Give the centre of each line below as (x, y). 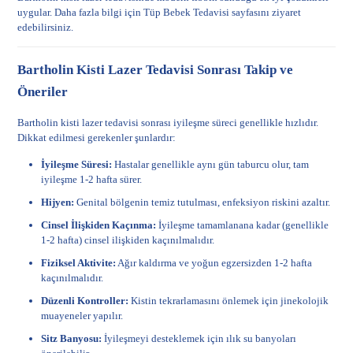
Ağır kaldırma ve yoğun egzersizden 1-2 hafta (214, 263)
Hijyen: (58, 202)
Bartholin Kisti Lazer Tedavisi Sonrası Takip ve (156, 70)
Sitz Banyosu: (72, 338)
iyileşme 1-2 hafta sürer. (92, 179)
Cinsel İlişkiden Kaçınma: (99, 225)
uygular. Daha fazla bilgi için (81, 12)
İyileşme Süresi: (77, 164)
